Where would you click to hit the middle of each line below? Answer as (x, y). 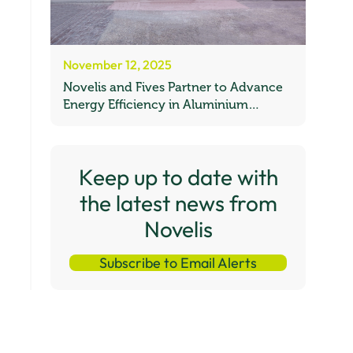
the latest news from (178, 203)
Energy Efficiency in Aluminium (156, 105)
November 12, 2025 (117, 65)
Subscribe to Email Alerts (178, 263)
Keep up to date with (178, 177)
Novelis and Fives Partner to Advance (173, 88)
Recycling (92, 123)
